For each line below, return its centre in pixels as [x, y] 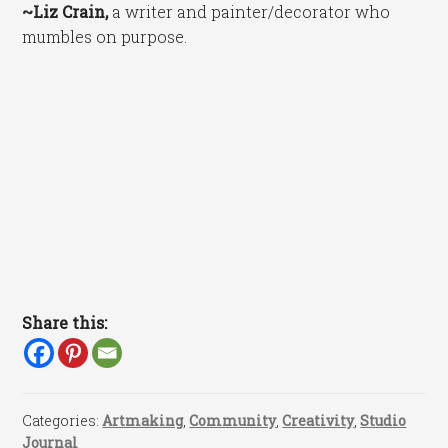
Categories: [62, 420]
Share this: [65, 322]
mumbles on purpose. [105, 37]
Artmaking [143, 420]
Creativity [318, 420]
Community [233, 420]
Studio [383, 420]
